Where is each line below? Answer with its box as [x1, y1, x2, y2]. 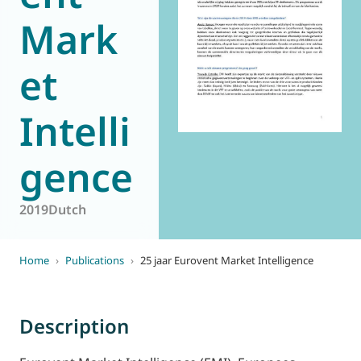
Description [19, 313, 129, 339]
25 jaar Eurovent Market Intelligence [140, 253, 313, 268]
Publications [65, 253, 124, 268]
